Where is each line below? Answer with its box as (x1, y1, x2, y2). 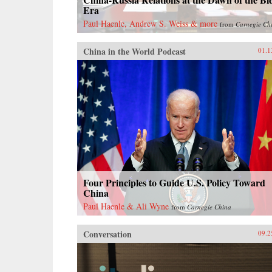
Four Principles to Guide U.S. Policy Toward (83, 175, 265, 189)
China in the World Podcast (83, 44, 186, 58)
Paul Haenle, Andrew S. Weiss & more (83, 17, 217, 29)
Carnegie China (187, 202, 231, 211)
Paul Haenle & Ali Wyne (83, 200, 169, 212)
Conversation (83, 227, 132, 240)
